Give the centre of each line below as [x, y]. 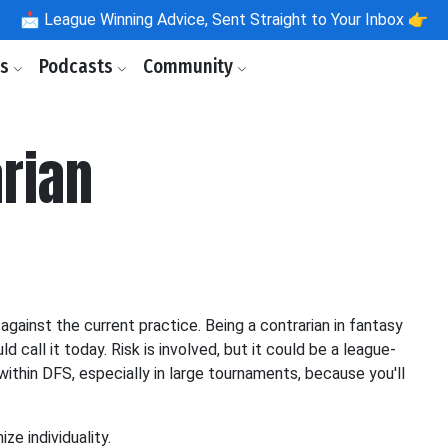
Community [190, 66]
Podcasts [78, 66]
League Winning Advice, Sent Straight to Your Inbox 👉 [234, 19]
